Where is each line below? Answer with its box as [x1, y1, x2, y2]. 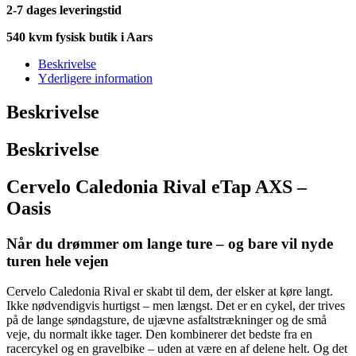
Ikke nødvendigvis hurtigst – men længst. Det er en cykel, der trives [6, 299, 345, 313]
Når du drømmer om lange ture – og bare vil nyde [6, 234, 333, 252]
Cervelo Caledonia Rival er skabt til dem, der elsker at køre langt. [6, 284, 333, 299]
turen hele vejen [6, 252, 109, 269]
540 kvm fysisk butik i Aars [6, 29, 153, 44]
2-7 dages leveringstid [6, 2, 122, 17]
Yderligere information [38, 71, 153, 85]
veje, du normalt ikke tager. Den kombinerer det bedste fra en [6, 327, 312, 342]
